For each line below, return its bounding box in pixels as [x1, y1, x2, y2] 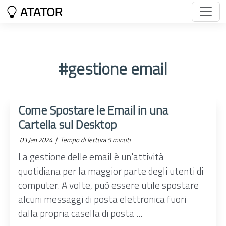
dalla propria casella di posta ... [18, 206, 143, 220]
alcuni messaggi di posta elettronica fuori [18, 192, 187, 206]
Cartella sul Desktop [18, 115, 117, 133]
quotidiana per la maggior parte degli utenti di [18, 163, 204, 178]
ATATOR [18, 3, 63, 21]
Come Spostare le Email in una [18, 101, 169, 119]
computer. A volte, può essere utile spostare [18, 178, 199, 192]
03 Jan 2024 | [18, 135, 59, 145]
